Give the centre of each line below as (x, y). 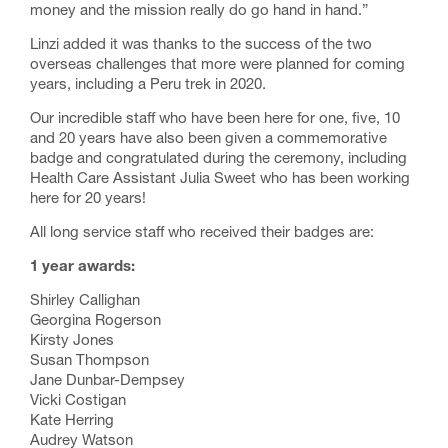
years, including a (90, 85)
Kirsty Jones (72, 341)
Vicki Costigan (78, 401)
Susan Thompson (89, 361)
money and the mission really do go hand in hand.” (199, 11)
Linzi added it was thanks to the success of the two (201, 45)
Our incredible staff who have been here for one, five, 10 (215, 119)
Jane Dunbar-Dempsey (107, 381)
